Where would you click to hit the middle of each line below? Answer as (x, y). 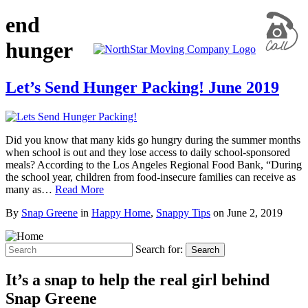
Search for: (159, 249)
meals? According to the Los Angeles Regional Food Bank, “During (154, 164)
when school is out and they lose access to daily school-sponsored (148, 152)
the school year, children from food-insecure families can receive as (151, 177)
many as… (30, 189)
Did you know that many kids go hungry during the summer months (153, 140)
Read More (79, 189)
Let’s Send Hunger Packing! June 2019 (142, 87)
